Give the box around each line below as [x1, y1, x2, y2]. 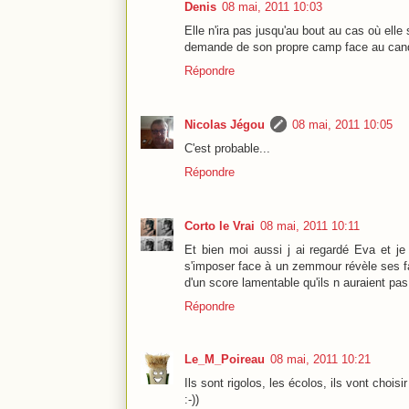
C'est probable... [184, 142, 270, 156]
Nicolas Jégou [184, 118, 265, 132]
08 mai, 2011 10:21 [270, 351, 371, 366]
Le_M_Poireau [184, 351, 265, 366]
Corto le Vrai [184, 218, 255, 233]
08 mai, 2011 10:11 [260, 218, 360, 233]
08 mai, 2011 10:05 [292, 118, 393, 132]
